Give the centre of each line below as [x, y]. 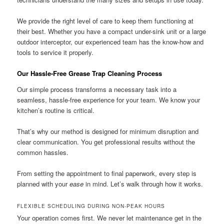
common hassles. [43, 152]
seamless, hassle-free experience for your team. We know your [109, 99]
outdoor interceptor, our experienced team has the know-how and [110, 42]
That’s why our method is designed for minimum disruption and [108, 131]
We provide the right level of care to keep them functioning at [105, 21]
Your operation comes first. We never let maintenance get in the [109, 218]
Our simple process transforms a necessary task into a [97, 89]
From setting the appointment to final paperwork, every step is [107, 173]
